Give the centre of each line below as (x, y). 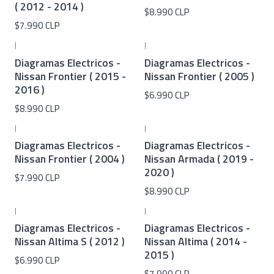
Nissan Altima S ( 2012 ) (70, 242)
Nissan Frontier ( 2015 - (70, 76)
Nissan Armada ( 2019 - (199, 158)
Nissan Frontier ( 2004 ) (70, 158)
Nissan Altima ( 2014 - (196, 242)
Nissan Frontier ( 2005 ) (199, 76)
